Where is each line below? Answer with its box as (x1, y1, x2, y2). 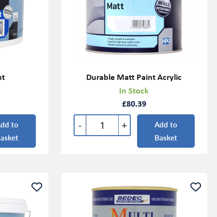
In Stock (119, 84, 149, 97)
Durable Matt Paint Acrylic (86, 70, 182, 83)
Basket (155, 132, 178, 143)
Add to (155, 119, 178, 130)
